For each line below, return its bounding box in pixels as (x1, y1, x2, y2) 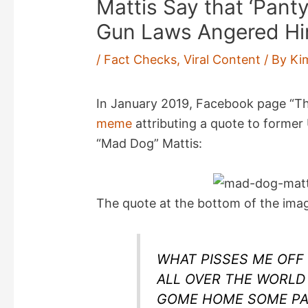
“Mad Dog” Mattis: (96, 136, 203, 151)
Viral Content (184, 52, 261, 67)
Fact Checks (104, 52, 177, 67)
